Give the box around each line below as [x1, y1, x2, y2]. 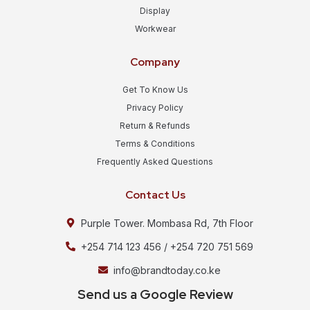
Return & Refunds [120, 120, 190, 131]
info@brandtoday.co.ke [113, 264, 221, 276]
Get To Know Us [122, 84, 188, 95]
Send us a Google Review [77, 285, 233, 303]
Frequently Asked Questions [97, 156, 213, 167]
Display [140, 5, 170, 16]
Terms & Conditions [115, 138, 195, 149]
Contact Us [125, 187, 185, 202]
